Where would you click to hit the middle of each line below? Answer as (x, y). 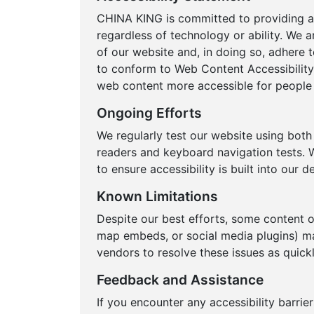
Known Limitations (157, 196)
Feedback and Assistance (180, 280)
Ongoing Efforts (149, 113)
